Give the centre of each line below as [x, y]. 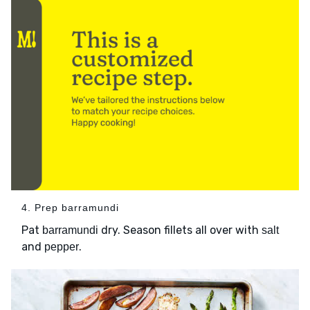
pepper [62, 246]
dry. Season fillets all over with [180, 230]
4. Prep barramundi [70, 207]
